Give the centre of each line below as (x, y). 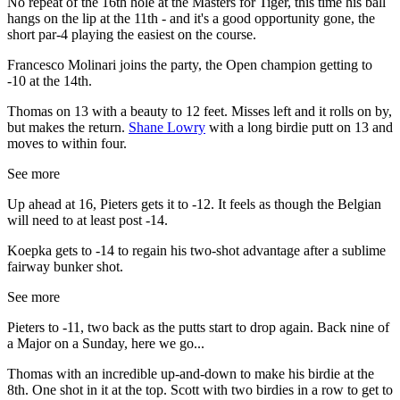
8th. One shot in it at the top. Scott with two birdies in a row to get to (200, 390)
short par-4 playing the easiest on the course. (132, 35)
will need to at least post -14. (87, 221)
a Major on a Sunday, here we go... (106, 344)
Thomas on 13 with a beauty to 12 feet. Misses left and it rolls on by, (200, 112)
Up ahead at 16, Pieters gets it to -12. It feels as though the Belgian (194, 204)
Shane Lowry (167, 128)
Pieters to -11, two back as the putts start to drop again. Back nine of (198, 328)
